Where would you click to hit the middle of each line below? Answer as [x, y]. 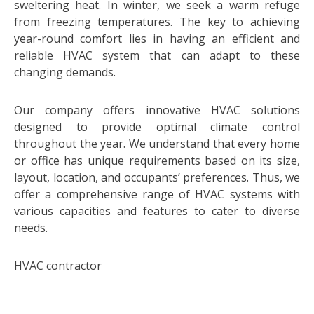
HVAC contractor [58, 266]
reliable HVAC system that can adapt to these [157, 55]
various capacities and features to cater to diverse [157, 211]
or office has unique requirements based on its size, [157, 161]
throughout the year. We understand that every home [157, 144]
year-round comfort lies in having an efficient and [157, 39]
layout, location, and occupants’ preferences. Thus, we [157, 177]
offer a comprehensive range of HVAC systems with [157, 194]
